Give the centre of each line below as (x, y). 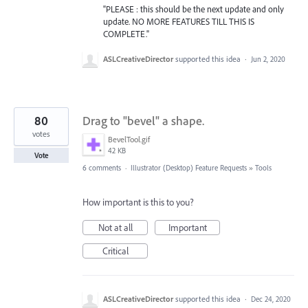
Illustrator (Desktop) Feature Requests (189, 168)
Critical (115, 251)
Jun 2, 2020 (268, 59)
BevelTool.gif (129, 140)
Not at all (115, 228)
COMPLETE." (126, 33)
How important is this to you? (138, 202)
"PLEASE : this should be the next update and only (194, 9)
